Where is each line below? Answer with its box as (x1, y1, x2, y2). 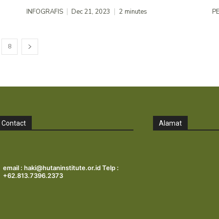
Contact (1, 119, 26, 127)
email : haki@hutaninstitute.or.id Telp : (2, 163, 119, 172)
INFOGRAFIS (26, 7, 63, 16)
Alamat (159, 119, 182, 127)
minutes (125, 7, 147, 16)
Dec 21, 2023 (71, 7, 110, 16)
